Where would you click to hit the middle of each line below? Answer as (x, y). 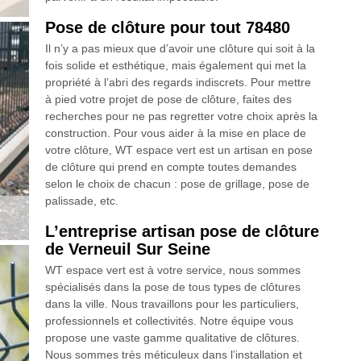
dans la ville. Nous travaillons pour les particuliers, (172, 304)
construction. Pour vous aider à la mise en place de (175, 133)
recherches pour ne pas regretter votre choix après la (181, 116)
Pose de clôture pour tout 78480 (167, 28)
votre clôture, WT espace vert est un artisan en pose (178, 150)
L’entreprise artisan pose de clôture (182, 232)
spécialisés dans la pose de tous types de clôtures (172, 287)
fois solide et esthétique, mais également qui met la (175, 66)
